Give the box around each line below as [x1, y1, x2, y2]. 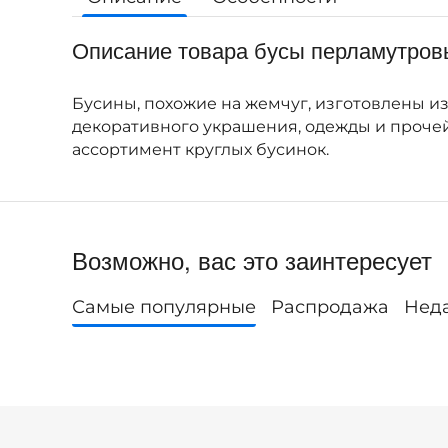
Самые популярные [72, 296, 256, 318]
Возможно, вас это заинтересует [72, 242, 432, 277]
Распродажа [271, 296, 389, 318]
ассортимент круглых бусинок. [72, 140, 329, 159]
